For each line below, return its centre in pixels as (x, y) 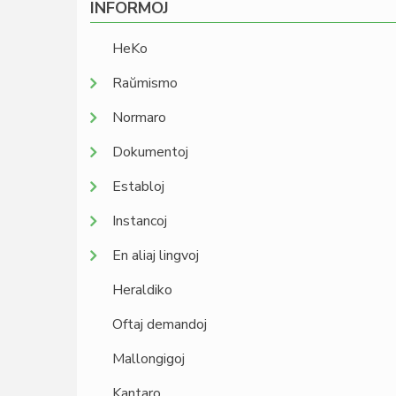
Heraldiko (142, 290)
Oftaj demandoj (160, 324)
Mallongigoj (148, 359)
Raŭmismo (145, 83)
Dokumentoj (150, 152)
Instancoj (140, 221)
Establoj (138, 187)
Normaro (139, 118)
